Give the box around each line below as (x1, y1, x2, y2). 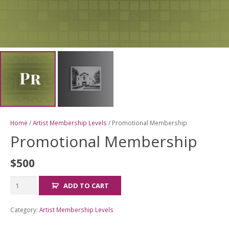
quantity (9, 200, 35, 210)
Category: (10, 205, 39, 214)
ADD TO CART (63, 181, 109, 191)
